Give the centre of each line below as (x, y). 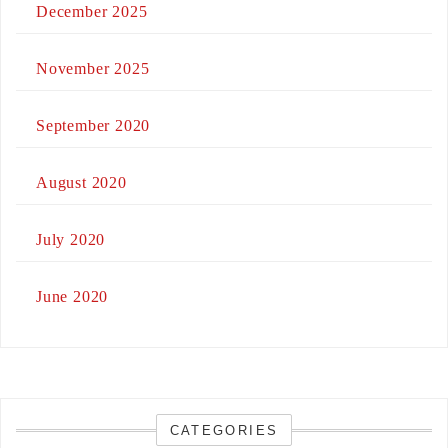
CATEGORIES (224, 431)
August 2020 (81, 183)
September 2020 (93, 126)
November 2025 (93, 69)
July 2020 (71, 240)
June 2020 (72, 297)
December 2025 (92, 12)
